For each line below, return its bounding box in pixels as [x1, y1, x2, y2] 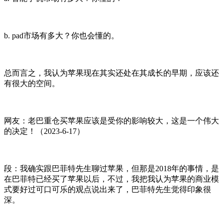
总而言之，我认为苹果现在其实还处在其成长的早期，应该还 [4, 68, 219, 77]
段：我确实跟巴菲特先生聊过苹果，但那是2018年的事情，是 [4, 164, 219, 173]
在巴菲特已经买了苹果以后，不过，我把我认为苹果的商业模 [4, 174, 219, 183]
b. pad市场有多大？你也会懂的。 [4, 31, 119, 40]
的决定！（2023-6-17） [4, 126, 85, 135]
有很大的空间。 [4, 79, 60, 88]
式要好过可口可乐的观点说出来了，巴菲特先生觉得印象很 [4, 185, 211, 194]
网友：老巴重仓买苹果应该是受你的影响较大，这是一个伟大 [4, 116, 219, 125]
